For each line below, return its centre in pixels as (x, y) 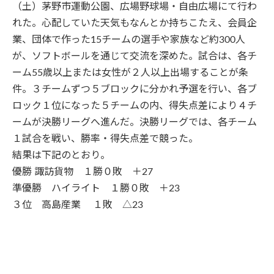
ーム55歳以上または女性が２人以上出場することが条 (130, 73)
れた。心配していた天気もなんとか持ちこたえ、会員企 (135, 23)
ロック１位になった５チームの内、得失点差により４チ (135, 106)
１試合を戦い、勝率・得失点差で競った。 (105, 139)
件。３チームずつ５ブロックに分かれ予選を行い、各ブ (135, 89)
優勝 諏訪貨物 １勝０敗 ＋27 (87, 172)
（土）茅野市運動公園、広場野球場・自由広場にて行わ (135, 7)
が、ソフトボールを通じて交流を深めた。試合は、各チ (135, 56)
